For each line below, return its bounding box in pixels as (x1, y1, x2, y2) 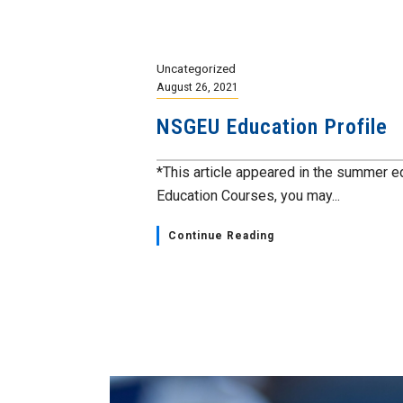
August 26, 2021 (157, 78, 238, 94)
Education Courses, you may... (157, 186, 340, 204)
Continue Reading (168, 228, 274, 242)
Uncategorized (157, 60, 236, 76)
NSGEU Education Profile (157, 113, 388, 139)
